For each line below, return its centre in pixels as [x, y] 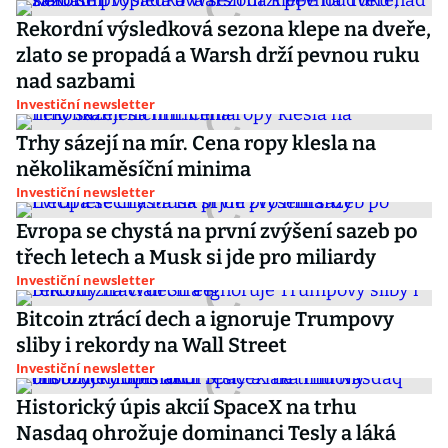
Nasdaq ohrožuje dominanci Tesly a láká [206, 433]
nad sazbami [75, 81]
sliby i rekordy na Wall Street [151, 345]
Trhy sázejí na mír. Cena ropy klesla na [196, 143]
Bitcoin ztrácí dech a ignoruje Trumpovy [205, 319]
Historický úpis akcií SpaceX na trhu [186, 407]
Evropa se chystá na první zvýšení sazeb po [217, 231]
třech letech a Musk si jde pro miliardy [196, 257]
